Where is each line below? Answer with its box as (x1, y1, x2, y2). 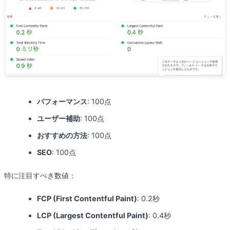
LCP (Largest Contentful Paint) (37, 210, 148, 220)
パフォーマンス (37, 97, 87, 106)
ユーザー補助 (37, 113, 80, 123)
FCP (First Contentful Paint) (37, 194, 137, 203)
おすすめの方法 (37, 130, 87, 140)
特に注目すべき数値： (4, 170, 76, 180)
